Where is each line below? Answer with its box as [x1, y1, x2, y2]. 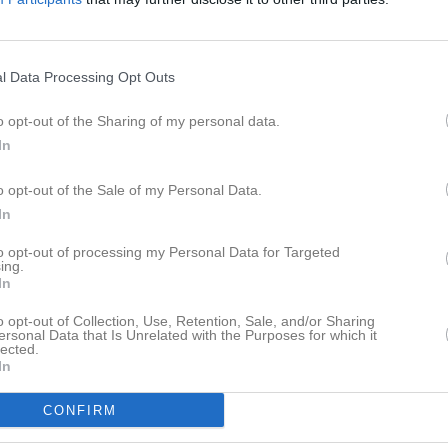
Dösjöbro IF [290, 39, 363, 57]
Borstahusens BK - [171, 39, 291, 57]
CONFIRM [42, 402, 117, 418]
